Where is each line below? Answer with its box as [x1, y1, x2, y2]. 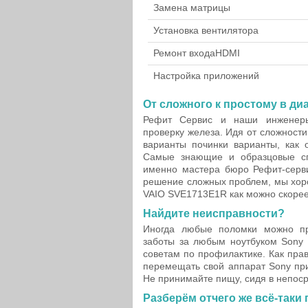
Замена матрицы [153, 2, 230, 13]
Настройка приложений [153, 70, 259, 81]
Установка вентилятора [153, 25, 258, 36]
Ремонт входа [153, 47, 215, 58]
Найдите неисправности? [143, 208, 285, 219]
